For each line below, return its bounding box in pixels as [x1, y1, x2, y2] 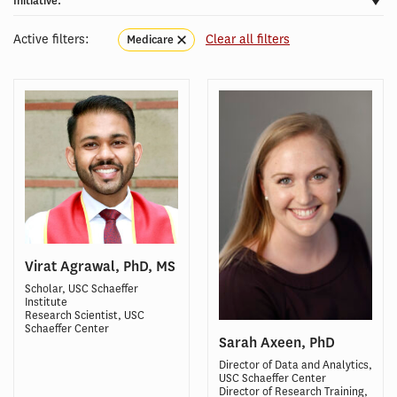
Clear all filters [206, 30, 290, 48]
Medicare [127, 32, 174, 47]
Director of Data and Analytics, [219, 357, 372, 373]
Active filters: [13, 30, 90, 48]
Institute [25, 293, 67, 309]
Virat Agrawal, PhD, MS [25, 256, 175, 276]
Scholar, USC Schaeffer [25, 280, 138, 296]
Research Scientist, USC [25, 307, 144, 323]
